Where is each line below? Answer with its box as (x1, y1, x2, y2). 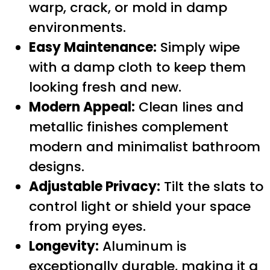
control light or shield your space (29, 196, 251, 216)
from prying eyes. (29, 216, 146, 236)
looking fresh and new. (29, 77, 181, 96)
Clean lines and (135, 97, 243, 116)
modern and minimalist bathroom (29, 137, 260, 156)
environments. (29, 17, 126, 37)
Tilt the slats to (160, 177, 263, 196)
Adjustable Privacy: (29, 177, 160, 196)
